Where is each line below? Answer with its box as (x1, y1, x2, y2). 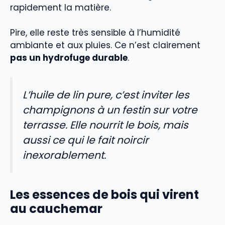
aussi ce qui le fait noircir (23, 133, 149, 147)
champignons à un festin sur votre (23, 102, 197, 117)
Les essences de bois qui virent (10, 186, 199, 203)
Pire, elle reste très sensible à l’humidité (10, 27, 180, 39)
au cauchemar (10, 200, 102, 217)
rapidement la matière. (10, 1, 111, 14)
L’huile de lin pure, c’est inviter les (23, 87, 189, 102)
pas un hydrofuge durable (10, 52, 128, 64)
